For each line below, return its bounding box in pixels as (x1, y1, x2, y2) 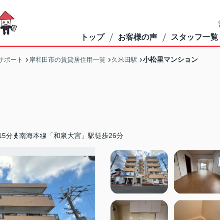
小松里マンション (143, 55, 198, 63)
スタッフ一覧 (170, 33, 218, 41)
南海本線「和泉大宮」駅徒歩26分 (19, 132, 123, 139)
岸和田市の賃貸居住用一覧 (29, 56, 106, 63)
